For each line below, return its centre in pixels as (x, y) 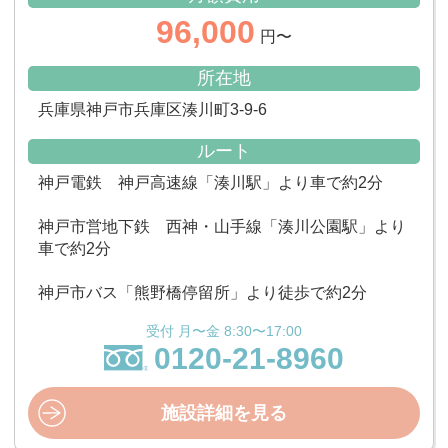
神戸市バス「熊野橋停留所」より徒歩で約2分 (202, 292)
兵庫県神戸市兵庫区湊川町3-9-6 (152, 109)
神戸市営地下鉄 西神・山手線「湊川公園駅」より (221, 226)
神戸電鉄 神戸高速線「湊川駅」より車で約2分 (210, 182)
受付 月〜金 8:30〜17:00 (224, 330)
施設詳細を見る (224, 412)
